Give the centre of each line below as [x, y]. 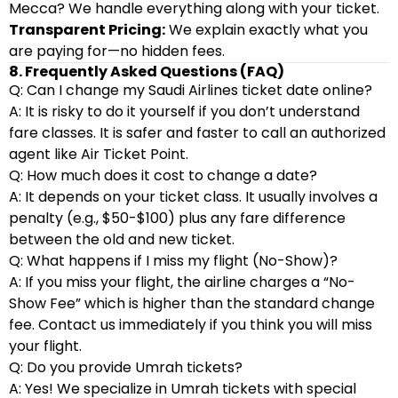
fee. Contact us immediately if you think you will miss [191, 325]
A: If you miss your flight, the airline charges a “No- [182, 282]
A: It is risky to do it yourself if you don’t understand [184, 111]
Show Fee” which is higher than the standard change [192, 303]
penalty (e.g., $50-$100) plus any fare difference [177, 218]
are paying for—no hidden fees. [117, 51]
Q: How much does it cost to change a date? [163, 175]
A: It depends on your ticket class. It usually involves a [193, 197]
